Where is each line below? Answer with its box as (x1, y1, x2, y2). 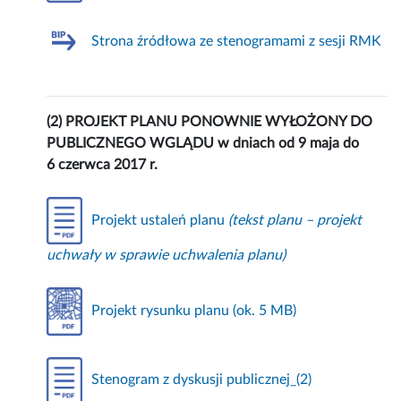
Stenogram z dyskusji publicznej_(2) (91, 372, 312, 388)
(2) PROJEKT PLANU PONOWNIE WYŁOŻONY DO (47, 115, 373, 130)
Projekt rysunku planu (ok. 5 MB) (91, 303, 297, 319)
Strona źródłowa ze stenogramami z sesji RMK (91, 34, 382, 49)
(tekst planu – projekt (228, 212, 363, 227)
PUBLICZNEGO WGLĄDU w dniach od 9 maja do (47, 136, 360, 151)
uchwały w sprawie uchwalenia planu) (47, 248, 286, 263)
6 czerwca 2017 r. (47, 158, 158, 173)
